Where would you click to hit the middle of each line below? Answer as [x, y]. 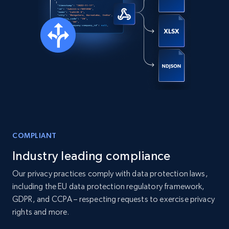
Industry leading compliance [91, 156]
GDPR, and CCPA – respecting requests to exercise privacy [113, 199]
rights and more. [41, 212]
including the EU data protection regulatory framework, [109, 187]
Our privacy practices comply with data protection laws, [110, 174]
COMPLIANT [35, 136]
